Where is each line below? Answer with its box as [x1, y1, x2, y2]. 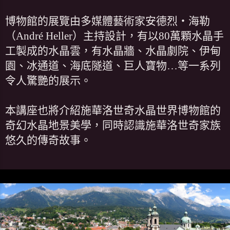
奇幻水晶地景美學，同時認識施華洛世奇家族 [5, 119, 221, 131]
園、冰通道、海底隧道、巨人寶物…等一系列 [5, 59, 221, 72]
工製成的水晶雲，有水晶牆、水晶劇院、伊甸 [5, 44, 221, 57]
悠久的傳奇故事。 [5, 133, 91, 146]
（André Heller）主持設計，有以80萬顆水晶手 [5, 29, 224, 42]
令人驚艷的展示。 [5, 74, 91, 87]
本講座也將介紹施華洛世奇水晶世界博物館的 [5, 104, 221, 117]
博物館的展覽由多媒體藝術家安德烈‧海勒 [5, 14, 210, 27]
